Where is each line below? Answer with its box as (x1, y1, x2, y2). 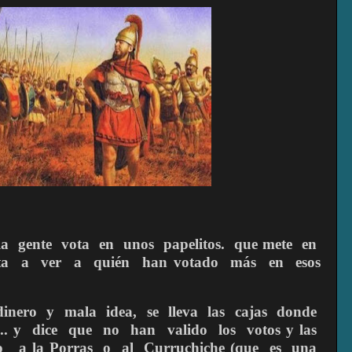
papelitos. (163, 235, 225, 252)
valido (167, 321, 207, 338)
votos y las (246, 321, 317, 338)
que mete (234, 235, 292, 252)
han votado (141, 253, 218, 270)
